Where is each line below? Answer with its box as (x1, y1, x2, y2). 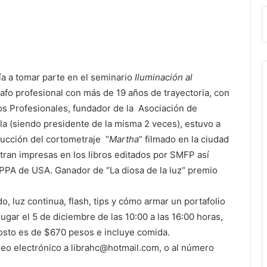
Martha (109, 133, 139, 145)
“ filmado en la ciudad (139, 133, 229, 145)
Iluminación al (135, 72, 193, 83)
